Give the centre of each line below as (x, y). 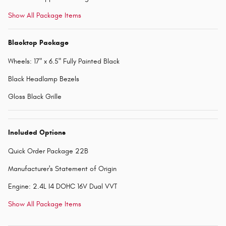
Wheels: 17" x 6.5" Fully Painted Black (64, 62)
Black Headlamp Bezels (44, 79)
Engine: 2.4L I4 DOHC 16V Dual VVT (63, 187)
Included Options (37, 133)
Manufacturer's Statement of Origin (62, 169)
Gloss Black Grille (35, 97)
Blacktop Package (38, 43)
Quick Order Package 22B (48, 151)
